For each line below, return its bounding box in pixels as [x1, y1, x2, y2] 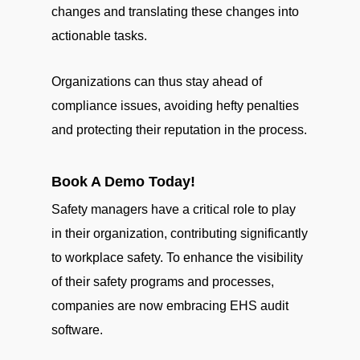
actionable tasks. [51, 29, 147, 43]
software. [51, 323, 103, 337]
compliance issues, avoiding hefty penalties [51, 99, 299, 112]
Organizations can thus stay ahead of [51, 75, 262, 88]
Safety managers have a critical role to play [51, 202, 296, 216]
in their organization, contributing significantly [51, 227, 308, 240]
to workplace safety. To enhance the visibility [51, 251, 303, 264]
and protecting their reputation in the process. [51, 123, 307, 137]
